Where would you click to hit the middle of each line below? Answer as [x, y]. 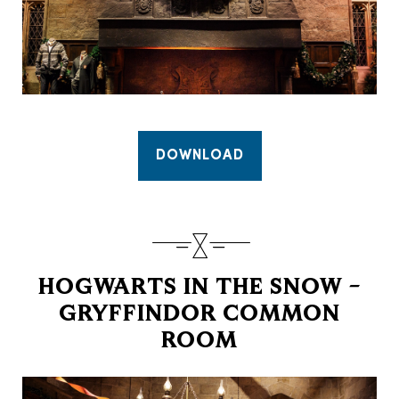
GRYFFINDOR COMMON [199, 316]
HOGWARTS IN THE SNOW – [199, 289]
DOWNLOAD [199, 156]
